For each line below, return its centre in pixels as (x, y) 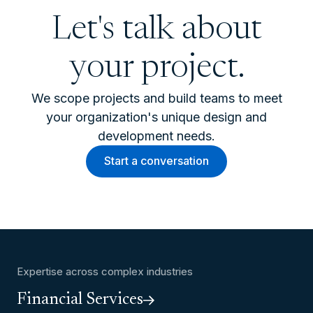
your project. (156, 69)
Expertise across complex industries (105, 271)
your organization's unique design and (156, 117)
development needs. (156, 136)
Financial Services (80, 300)
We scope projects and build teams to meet (156, 98)
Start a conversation (156, 161)
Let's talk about (156, 31)
